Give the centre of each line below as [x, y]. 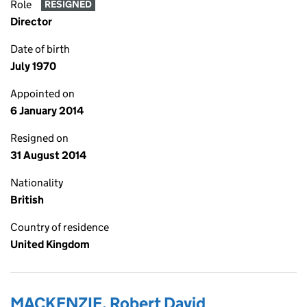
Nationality [37, 183]
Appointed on [42, 94]
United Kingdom [50, 244]
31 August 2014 [48, 155]
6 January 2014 [47, 111]
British [27, 200]
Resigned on [39, 138]
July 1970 [33, 66]
